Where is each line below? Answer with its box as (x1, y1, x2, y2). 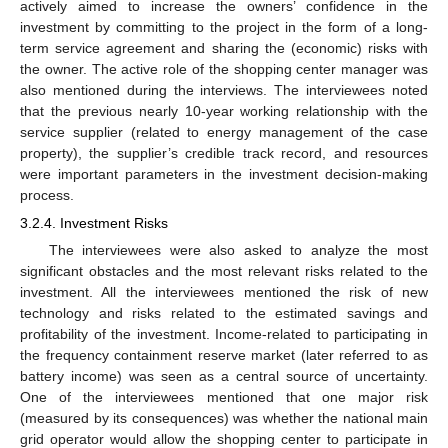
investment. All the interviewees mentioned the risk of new (20, 284, 428, 301)
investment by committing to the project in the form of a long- (20, 18, 428, 35)
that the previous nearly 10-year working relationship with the (20, 102, 428, 119)
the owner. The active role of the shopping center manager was (20, 60, 428, 77)
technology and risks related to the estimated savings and (20, 305, 428, 322)
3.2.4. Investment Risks (20, 215, 168, 232)
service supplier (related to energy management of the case (20, 123, 428, 140)
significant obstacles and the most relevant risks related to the (20, 263, 428, 280)
